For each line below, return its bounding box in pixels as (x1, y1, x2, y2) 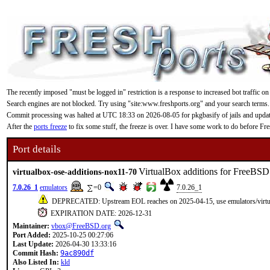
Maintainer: (13, 222, 49, 230)
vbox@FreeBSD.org (51, 222, 111, 230)
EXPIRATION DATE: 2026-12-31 (49, 209, 152, 218)
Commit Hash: (13, 249, 58, 257)
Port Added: (13, 231, 51, 239)
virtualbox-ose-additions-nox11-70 (13, 167, 137, 177)
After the (7, 122, 34, 131)
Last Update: (13, 240, 54, 248)
